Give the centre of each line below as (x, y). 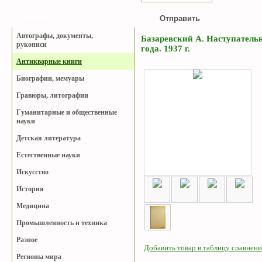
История (30, 189)
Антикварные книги (49, 61)
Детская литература (49, 138)
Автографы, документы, (55, 36)
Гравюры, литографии (52, 95)
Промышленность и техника (62, 223)
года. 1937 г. (166, 48)
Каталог (33, 18)
